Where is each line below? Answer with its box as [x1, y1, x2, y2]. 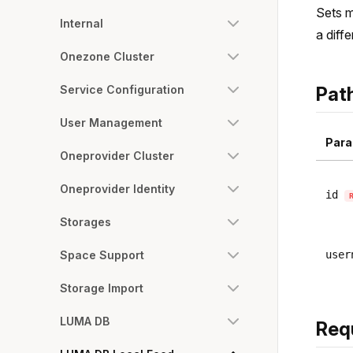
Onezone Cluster [60, 50, 154, 63]
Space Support [60, 248, 144, 262]
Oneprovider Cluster [60, 149, 174, 162]
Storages [60, 215, 111, 229]
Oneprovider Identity [60, 182, 175, 195]
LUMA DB [60, 314, 110, 328]
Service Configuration [60, 83, 184, 96]
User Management [60, 116, 162, 129]
